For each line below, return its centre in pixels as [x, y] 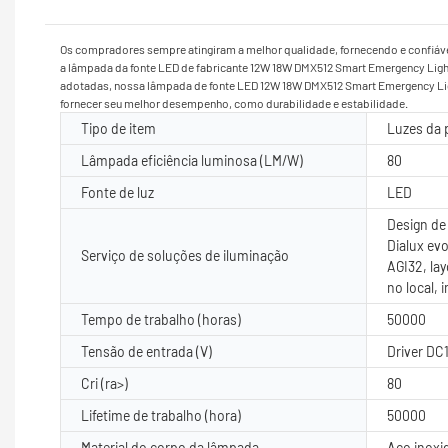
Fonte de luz [117, 192]
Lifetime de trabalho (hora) [161, 415]
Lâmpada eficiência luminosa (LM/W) [192, 160]
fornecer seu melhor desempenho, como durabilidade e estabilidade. [234, 102]
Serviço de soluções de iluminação [185, 255]
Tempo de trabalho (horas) [161, 319]
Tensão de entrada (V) [146, 351]
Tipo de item [118, 128]
